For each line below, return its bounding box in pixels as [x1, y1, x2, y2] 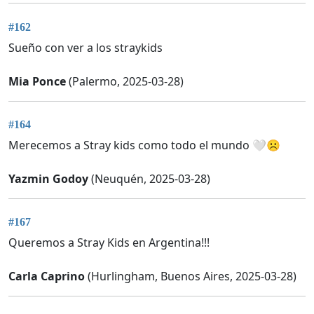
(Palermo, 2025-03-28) [66, 73, 184, 89]
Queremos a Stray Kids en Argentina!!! [8, 235, 210, 251]
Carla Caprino [8, 268, 85, 285]
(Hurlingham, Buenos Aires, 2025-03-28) [85, 268, 296, 285]
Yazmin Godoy [8, 171, 88, 187]
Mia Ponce [8, 73, 66, 89]
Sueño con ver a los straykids [8, 39, 163, 55]
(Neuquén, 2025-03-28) [88, 171, 210, 187]
